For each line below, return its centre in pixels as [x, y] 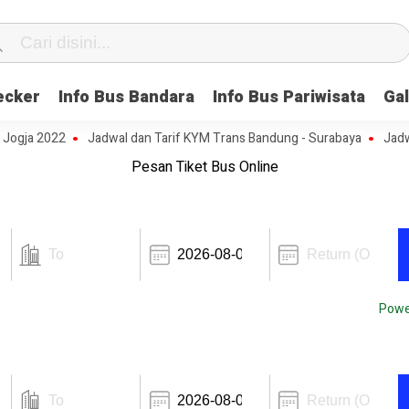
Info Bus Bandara [126, 97]
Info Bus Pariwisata [289, 97]
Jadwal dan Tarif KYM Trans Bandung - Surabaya [188, 138]
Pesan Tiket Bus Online [204, 167]
